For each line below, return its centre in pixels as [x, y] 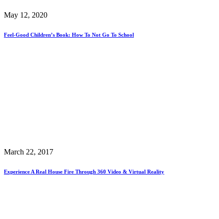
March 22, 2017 [29, 152]
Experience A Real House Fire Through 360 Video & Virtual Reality [84, 172]
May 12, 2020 [26, 15]
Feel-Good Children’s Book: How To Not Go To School [69, 35]
